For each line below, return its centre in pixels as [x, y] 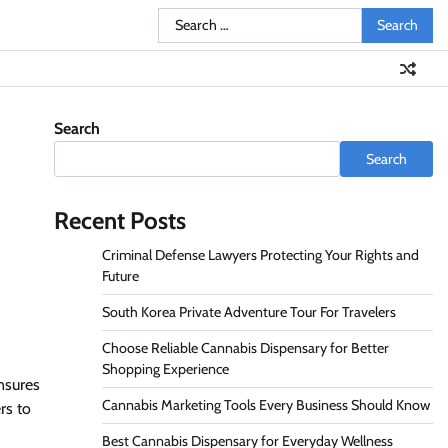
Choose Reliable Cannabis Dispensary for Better [245, 348]
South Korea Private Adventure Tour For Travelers [248, 312]
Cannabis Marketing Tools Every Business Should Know [265, 405]
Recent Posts [119, 220]
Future [120, 276]
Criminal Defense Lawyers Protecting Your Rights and [260, 255]
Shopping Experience [165, 369]
